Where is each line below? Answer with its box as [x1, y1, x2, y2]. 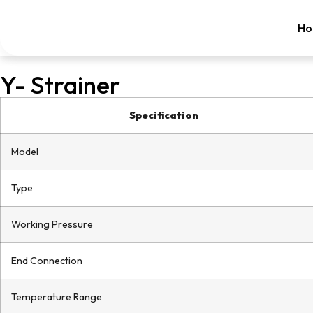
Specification [129, 109, 198, 122]
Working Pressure [11, 218, 93, 231]
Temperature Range [11, 291, 102, 303]
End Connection [11, 254, 82, 267]
